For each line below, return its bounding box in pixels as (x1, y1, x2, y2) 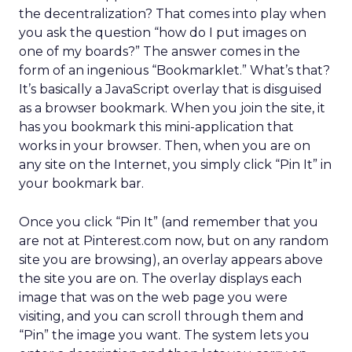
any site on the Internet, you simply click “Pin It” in (19, 157, 332, 172)
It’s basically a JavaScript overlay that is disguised (19, 82, 322, 97)
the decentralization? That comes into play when (19, 6, 326, 21)
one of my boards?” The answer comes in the (19, 44, 300, 59)
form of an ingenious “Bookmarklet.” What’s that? (19, 63, 330, 78)
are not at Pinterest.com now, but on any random (19, 233, 328, 248)
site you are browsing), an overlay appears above (19, 252, 323, 267)
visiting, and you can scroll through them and (19, 309, 304, 324)
